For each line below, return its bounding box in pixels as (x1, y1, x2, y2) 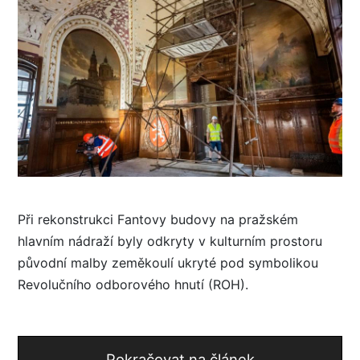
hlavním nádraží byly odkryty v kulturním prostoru (18, 232, 322, 249)
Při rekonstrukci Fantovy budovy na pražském (18, 211, 298, 227)
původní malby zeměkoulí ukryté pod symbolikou (18, 254, 318, 271)
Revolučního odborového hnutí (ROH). (18, 276, 248, 292)
